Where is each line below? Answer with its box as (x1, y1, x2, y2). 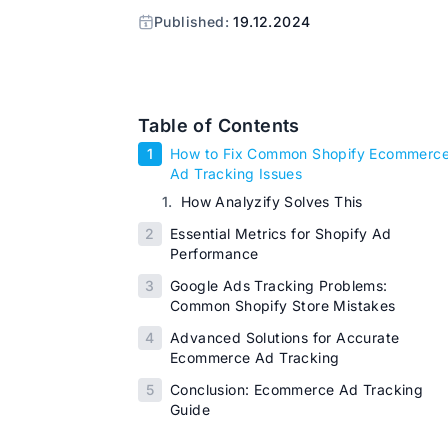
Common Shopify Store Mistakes (170, 297, 396, 314)
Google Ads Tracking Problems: (170, 277, 388, 294)
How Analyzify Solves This (180, 193, 363, 210)
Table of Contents (138, 115, 300, 136)
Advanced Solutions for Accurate (170, 329, 400, 346)
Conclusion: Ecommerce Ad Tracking (170, 381, 424, 398)
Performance (170, 245, 259, 262)
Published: (154, 13, 234, 30)
